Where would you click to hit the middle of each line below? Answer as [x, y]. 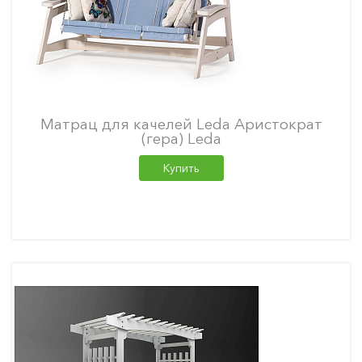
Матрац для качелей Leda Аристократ [181, 124]
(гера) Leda [181, 139]
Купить [181, 168]
